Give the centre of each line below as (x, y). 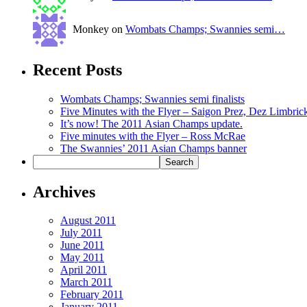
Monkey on (99, 29)
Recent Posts (77, 70)
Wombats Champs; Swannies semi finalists (152, 99)
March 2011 (86, 282)
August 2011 (88, 221)
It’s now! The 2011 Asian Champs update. (151, 123)
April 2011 (84, 270)
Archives (64, 192)
